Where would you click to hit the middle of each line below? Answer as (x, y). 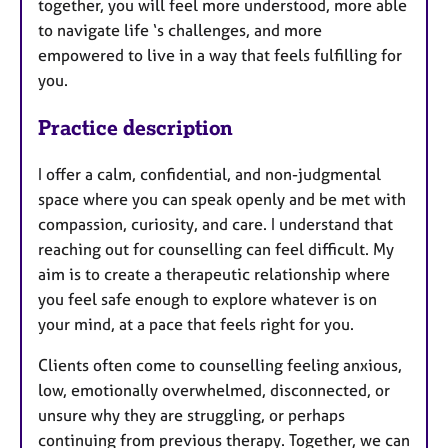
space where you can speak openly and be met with (222, 198)
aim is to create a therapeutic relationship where (214, 273)
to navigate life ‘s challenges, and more (180, 30)
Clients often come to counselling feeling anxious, (220, 364)
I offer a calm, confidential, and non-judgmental (209, 173)
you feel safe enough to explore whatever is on (207, 298)
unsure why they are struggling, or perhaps (191, 414)
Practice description (135, 127)
